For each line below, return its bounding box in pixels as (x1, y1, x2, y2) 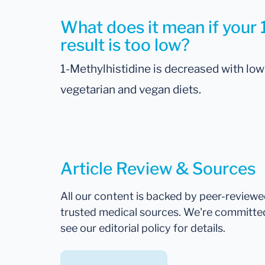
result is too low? (60, 35, 190, 56)
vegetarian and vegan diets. (60, 83, 201, 97)
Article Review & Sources (60, 159, 256, 179)
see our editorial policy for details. (60, 222, 225, 235)
